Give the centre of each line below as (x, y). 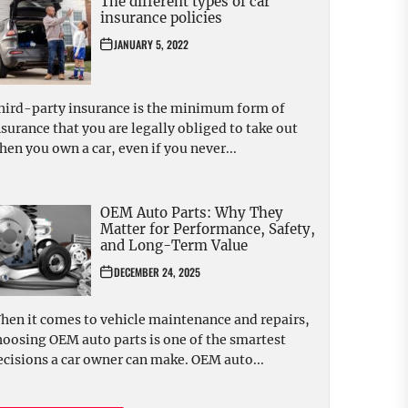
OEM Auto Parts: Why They (192, 213)
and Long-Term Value (174, 246)
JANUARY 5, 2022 (151, 45)
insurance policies (161, 18)
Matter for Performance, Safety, (208, 229)
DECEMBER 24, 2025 (157, 272)
